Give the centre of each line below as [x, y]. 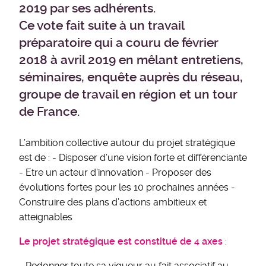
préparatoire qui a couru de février [118, 43]
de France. [49, 112]
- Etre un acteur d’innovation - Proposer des [115, 172]
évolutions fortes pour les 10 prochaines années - [127, 187]
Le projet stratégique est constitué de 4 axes [121, 241]
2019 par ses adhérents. [87, 8]
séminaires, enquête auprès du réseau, [131, 77]
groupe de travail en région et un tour [128, 94]
